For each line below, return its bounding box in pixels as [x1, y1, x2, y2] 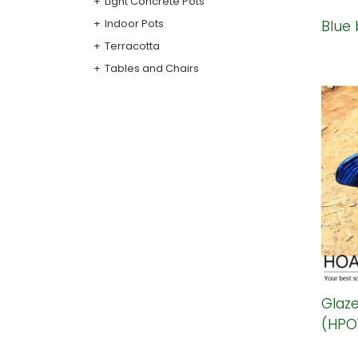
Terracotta [105, 38, 160, 54]
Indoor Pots [105, 16, 164, 31]
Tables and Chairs [105, 61, 199, 76]
